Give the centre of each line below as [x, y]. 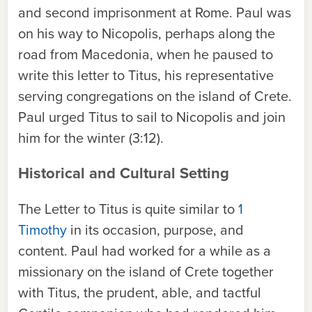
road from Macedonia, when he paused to [146, 54]
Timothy [42, 230]
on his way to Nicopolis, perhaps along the [147, 33]
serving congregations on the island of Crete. [155, 96]
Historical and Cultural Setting [124, 173]
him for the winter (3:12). [91, 138]
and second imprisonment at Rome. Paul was [155, 13]
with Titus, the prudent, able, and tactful [140, 292]
